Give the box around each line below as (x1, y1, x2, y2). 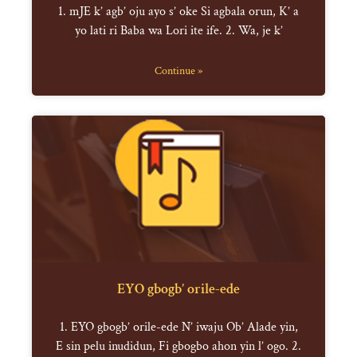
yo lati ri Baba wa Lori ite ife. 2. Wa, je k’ (74, 22, 283, 40)
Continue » (155, 64, 202, 79)
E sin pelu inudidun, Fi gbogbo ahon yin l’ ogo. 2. (56, 338, 301, 355)
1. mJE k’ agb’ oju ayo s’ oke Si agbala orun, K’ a (58, 3, 299, 21)
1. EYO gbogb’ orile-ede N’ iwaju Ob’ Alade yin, (59, 319, 298, 336)
